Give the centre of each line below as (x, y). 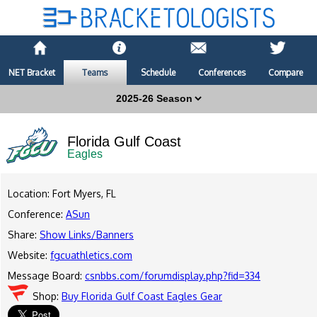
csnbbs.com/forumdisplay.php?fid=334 (173, 276)
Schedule (158, 73)
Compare (285, 73)
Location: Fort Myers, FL (62, 194)
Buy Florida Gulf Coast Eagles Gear (142, 296)
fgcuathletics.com (91, 255)
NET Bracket (31, 73)
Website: (29, 255)
